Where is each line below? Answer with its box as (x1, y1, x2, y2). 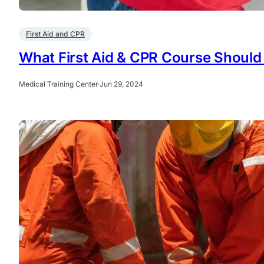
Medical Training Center (19, 79, 98, 88)
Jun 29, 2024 (100, 79, 143, 88)
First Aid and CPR (26, 29, 85, 38)
